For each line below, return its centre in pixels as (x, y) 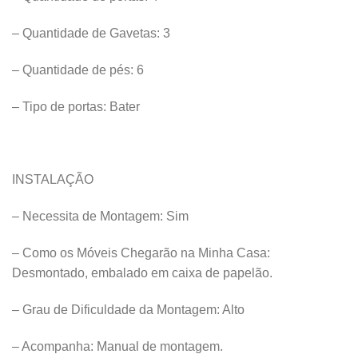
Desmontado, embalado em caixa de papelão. (142, 273)
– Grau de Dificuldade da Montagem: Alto (128, 309)
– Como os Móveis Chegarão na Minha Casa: (141, 253)
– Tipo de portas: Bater (76, 106)
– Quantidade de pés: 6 (80, 70)
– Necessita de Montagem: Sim (100, 217)
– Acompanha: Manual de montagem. (117, 346)
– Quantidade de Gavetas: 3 (91, 34)
